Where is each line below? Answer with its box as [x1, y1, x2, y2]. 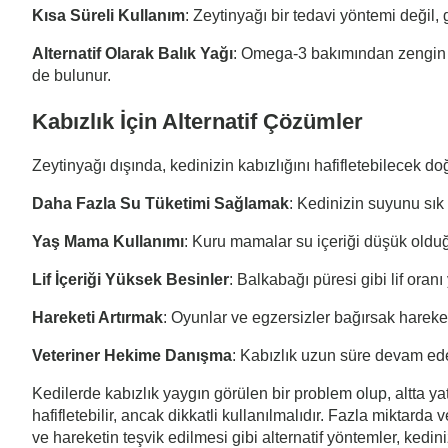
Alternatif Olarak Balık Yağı [32, 45, 233, 63]
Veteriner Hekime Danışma [32, 346, 232, 364]
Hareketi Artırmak [32, 308, 163, 326]
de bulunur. [32, 67, 111, 85]
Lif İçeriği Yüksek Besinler [32, 270, 229, 288]
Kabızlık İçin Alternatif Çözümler [32, 108, 363, 134]
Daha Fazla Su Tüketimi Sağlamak [32, 194, 289, 212]
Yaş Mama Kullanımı [32, 232, 184, 250]
